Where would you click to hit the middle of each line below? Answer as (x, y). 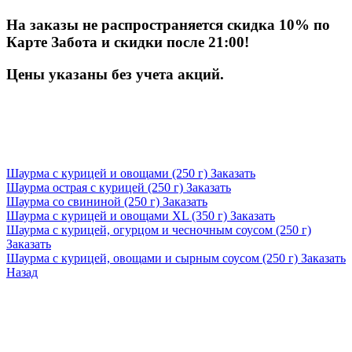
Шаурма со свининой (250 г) (84, 202)
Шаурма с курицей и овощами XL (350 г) (118, 216)
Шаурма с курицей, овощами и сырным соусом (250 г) (154, 258)
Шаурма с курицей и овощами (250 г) (108, 174)
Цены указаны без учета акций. (117, 74)
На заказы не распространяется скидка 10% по (168, 25)
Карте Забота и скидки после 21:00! (130, 42)
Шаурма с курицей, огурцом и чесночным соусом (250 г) (159, 230)
